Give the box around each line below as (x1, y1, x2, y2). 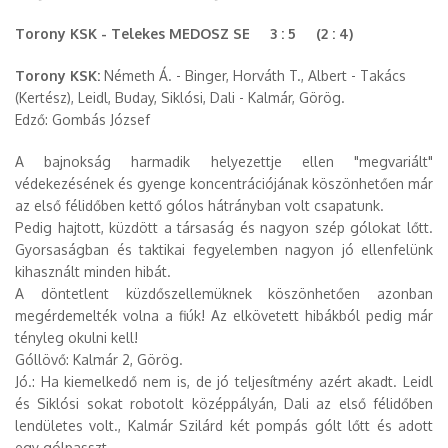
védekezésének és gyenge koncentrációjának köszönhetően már (15, 175, 433, 192)
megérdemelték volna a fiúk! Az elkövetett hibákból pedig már (15, 307, 433, 324)
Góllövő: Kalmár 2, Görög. (15, 351, 183, 368)
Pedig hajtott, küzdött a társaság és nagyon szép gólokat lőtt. (15, 219, 433, 236)
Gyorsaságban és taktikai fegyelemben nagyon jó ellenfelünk (15, 241, 433, 258)
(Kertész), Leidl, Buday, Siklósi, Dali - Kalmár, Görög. (15, 89, 345, 106)
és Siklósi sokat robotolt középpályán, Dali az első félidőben (15, 395, 433, 412)
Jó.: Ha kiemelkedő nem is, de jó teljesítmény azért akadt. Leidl (15, 373, 433, 390)
